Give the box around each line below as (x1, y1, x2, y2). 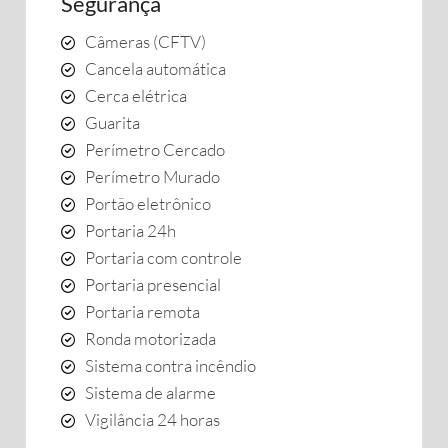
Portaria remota (85, 301, 200, 322)
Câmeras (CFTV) (85, 31, 206, 52)
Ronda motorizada (85, 328, 216, 349)
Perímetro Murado (85, 166, 220, 187)
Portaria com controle (85, 247, 242, 268)
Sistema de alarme (85, 382, 216, 403)
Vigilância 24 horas (85, 409, 220, 430)
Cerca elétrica (85, 85, 187, 106)
